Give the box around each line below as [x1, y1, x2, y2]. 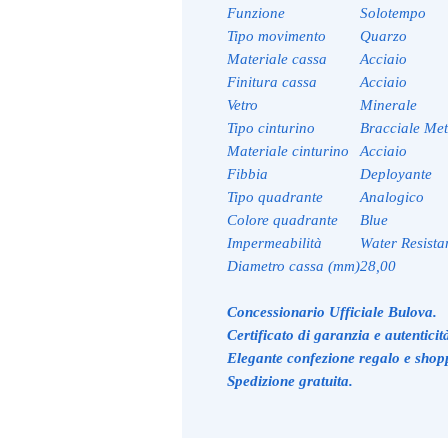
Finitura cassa [227, 74, 317, 91]
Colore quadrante [227, 212, 338, 229]
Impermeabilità [227, 235, 322, 252]
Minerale [360, 97, 417, 114]
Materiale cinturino [227, 143, 349, 160]
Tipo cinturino [227, 120, 315, 137]
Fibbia [227, 166, 268, 183]
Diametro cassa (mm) [227, 258, 360, 275]
